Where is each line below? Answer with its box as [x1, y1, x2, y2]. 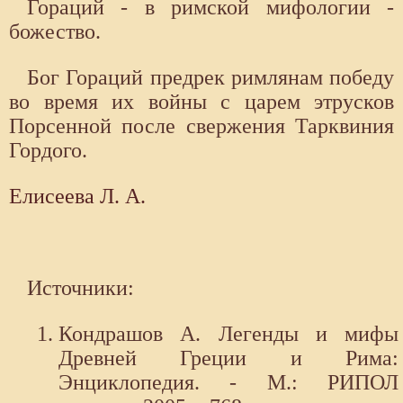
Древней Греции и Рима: [58, 346, 399, 371]
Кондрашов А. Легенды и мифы [58, 322, 399, 346]
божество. [9, 20, 101, 44]
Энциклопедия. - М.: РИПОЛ [58, 371, 399, 395]
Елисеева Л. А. [9, 184, 146, 209]
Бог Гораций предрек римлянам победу [27, 66, 394, 90]
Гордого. [9, 139, 87, 163]
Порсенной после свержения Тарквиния [9, 114, 394, 139]
